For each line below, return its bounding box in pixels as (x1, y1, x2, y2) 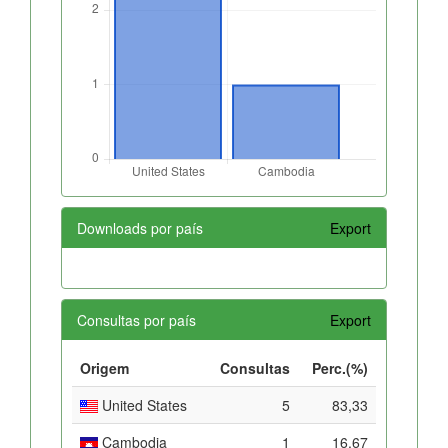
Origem (80, 357, 129, 378)
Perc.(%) (312, 357, 368, 378)
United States (98, 394, 187, 415)
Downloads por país (77, 217, 203, 238)
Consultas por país (77, 309, 196, 330)
